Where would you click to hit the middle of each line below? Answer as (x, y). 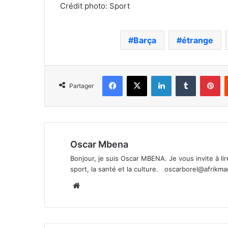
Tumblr (206, 75)
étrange (197, 40)
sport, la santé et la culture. (117, 169)
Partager (81, 85)
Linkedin (184, 75)
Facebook (138, 75)
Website (96, 185)
